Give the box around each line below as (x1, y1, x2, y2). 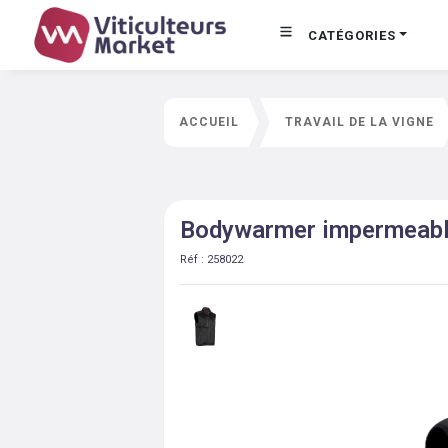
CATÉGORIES (308, 27, 396, 43)
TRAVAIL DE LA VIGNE (285, 115, 435, 129)
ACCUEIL (179, 115, 240, 129)
